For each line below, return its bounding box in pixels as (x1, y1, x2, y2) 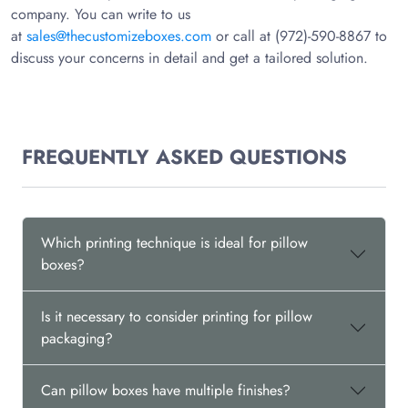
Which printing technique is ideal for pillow (41, 232, 308, 253)
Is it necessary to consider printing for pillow (41, 306, 312, 327)
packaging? (41, 328, 113, 349)
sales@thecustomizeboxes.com (26, 25, 211, 46)
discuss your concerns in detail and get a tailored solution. (11, 47, 368, 68)
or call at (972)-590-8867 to (211, 25, 387, 46)
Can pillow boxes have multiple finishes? (41, 380, 291, 401)
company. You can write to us (11, 4, 190, 25)
